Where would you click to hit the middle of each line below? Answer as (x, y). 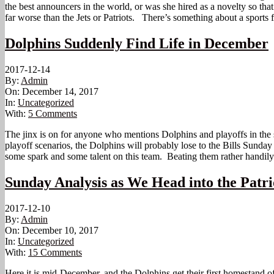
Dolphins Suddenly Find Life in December (137, 44)
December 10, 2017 (60, 231)
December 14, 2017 (60, 92)
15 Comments (55, 253)
